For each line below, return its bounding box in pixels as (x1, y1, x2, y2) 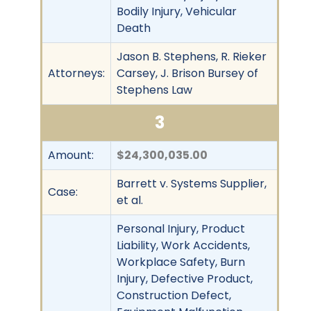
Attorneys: (48, 65, 105, 81)
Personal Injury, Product (117, 220, 245, 237)
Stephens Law (117, 81, 192, 98)
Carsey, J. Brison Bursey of (117, 65, 258, 81)
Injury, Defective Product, (117, 270, 253, 287)
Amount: (48, 146, 94, 163)
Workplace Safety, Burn (117, 253, 245, 270)
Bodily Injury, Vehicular (117, 3, 237, 19)
